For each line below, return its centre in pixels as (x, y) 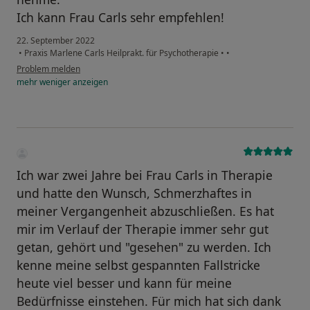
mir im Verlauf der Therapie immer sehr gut (143, 229)
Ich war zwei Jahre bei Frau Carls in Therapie (145, 175)
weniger (55, 82)
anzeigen (89, 82)
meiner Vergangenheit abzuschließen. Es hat (145, 211)
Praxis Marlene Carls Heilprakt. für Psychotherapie (121, 53)
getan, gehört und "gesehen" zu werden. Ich (144, 247)
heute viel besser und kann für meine (124, 283)
